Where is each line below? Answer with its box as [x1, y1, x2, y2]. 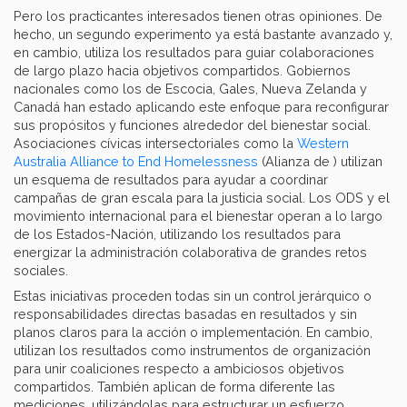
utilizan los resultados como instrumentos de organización [14, 342, 371, 359]
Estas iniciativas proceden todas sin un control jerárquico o [14, 288, 372, 304]
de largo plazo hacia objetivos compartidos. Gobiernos [14, 63, 351, 79]
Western [297, 135, 349, 152]
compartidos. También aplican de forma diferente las [14, 379, 335, 395]
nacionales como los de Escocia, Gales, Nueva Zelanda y [14, 81, 367, 97]
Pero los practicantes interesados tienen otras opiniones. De [14, 8, 382, 25]
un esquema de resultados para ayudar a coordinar [14, 172, 328, 188]
